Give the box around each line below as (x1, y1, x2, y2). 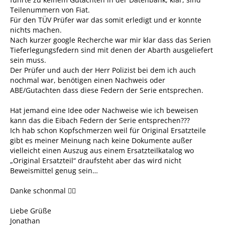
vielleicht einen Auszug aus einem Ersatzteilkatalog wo (10, 146, 194, 155)
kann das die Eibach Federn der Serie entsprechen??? (10, 116, 190, 125)
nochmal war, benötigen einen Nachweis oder (10, 75, 165, 85)
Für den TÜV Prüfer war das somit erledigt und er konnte (10, 15, 201, 25)
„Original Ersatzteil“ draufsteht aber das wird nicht (10, 156, 181, 165)
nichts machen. (10, 25, 62, 35)
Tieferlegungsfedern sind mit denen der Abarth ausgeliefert (10, 45, 213, 55)
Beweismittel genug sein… (10, 166, 98, 175)
